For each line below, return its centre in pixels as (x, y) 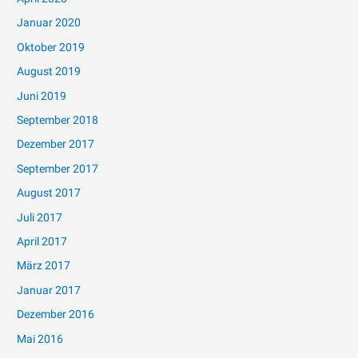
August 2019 (49, 72)
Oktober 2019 (51, 47)
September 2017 (58, 168)
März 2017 (44, 266)
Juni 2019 (42, 95)
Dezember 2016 (56, 314)
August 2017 (49, 193)
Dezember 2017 (56, 144)
